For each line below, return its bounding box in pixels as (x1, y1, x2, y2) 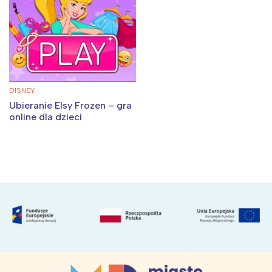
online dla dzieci (9, 111, 82, 123)
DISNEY (9, 86, 35, 95)
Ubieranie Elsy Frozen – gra (9, 100, 132, 112)
